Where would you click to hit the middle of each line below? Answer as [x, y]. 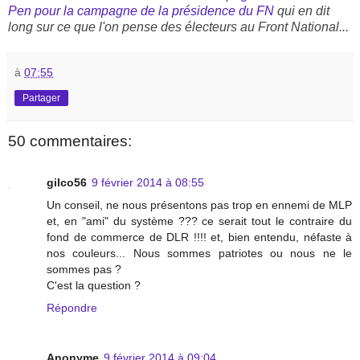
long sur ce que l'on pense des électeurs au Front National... [178, 27]
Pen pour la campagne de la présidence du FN [141, 10]
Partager [41, 98]
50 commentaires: [70, 141]
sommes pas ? [84, 269]
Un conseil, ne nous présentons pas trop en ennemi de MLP [199, 205]
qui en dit [302, 10]
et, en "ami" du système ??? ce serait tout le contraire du [199, 221]
